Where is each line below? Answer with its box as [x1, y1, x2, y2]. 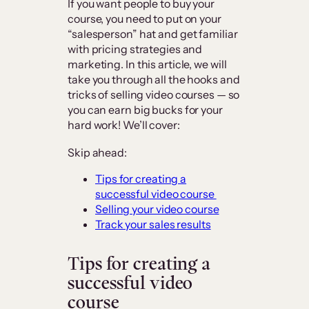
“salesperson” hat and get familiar [68, 27, 238, 41]
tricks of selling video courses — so [68, 88, 240, 102]
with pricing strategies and [68, 42, 203, 57]
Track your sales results [95, 217, 211, 232]
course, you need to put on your [68, 12, 221, 26]
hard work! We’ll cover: [68, 118, 182, 132]
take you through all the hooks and [68, 72, 240, 87]
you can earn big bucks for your [68, 103, 223, 117]
